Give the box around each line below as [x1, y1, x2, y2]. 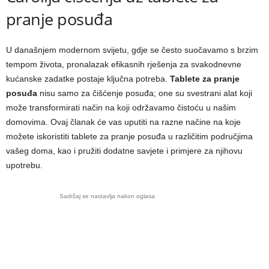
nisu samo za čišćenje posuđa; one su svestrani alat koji [37, 88, 252, 98]
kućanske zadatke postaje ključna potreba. [6, 73, 170, 83]
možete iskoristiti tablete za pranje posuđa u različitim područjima [6, 131, 253, 141]
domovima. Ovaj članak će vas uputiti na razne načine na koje [6, 116, 241, 127]
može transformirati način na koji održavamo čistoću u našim [6, 102, 236, 112]
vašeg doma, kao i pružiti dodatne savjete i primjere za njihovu [6, 145, 243, 156]
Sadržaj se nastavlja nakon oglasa [59, 192, 155, 199]
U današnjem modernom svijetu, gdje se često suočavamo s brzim [6, 44, 258, 55]
